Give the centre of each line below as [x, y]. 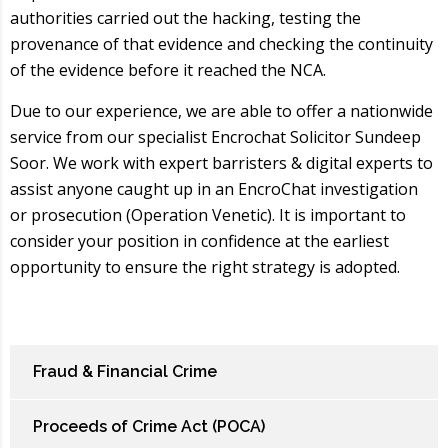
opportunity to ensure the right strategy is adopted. [205, 266]
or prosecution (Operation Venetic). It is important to [208, 214]
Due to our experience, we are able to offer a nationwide [221, 110]
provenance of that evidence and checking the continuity [221, 43]
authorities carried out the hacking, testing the [185, 17]
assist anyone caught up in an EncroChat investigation [214, 188]
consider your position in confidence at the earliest [199, 240]
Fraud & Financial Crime [125, 371]
